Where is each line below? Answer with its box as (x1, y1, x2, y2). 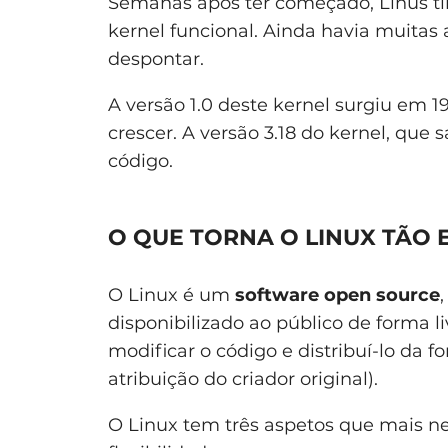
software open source (235, 283, 440, 306)
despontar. (108, 47, 204, 70)
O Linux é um (108, 283, 235, 306)
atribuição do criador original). (108, 367, 378, 390)
